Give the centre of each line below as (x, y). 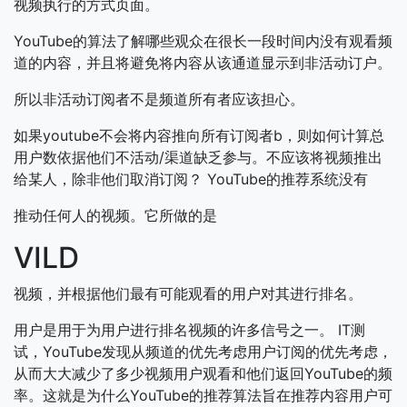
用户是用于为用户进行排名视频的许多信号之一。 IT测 (189, 330)
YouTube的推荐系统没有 (288, 179)
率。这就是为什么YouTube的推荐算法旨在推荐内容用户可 (203, 395)
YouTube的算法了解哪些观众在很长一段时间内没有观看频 (203, 41)
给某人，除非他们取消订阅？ (108, 179)
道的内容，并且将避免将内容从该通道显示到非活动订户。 (203, 63)
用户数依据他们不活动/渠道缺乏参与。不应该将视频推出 (198, 157)
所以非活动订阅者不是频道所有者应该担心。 (159, 99)
